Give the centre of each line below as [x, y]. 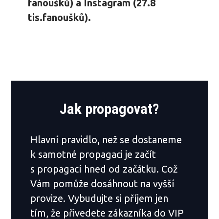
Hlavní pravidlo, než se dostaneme [106, 139]
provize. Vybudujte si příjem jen [99, 198]
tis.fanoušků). [60, 17]
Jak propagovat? [109, 109]
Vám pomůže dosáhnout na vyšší [103, 183]
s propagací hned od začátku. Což [104, 169]
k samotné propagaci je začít [93, 154]
